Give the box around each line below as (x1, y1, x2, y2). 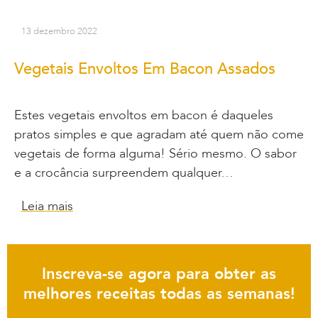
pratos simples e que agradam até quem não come (14, 126, 304, 144)
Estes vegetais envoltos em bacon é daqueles (14, 106, 273, 125)
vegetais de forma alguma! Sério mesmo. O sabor (14, 145, 297, 163)
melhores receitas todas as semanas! (23, 283, 295, 305)
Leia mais (21, 197, 73, 216)
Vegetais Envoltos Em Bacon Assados (14, 58, 275, 80)
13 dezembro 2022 (21, 25, 97, 38)
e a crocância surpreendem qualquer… (14, 164, 234, 182)
